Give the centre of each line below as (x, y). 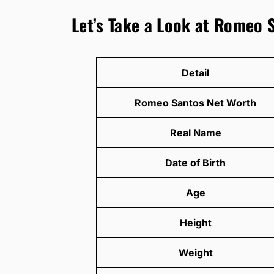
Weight (195, 253)
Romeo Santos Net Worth (195, 103)
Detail (195, 73)
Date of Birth (195, 163)
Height (195, 223)
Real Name (195, 133)
